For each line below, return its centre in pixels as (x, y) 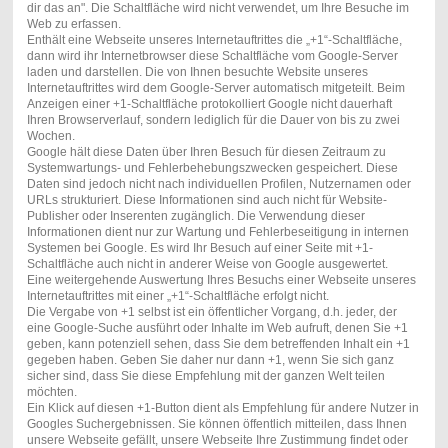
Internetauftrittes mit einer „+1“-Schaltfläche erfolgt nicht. (177, 296)
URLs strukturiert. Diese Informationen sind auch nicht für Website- (206, 200)
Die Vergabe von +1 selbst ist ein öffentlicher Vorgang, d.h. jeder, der (211, 312)
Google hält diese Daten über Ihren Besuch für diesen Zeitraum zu (206, 152)
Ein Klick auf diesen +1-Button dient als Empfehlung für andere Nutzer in (222, 408)
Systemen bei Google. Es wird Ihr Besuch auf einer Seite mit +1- (199, 248)
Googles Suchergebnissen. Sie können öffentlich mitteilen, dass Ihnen (216, 424)
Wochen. (50, 136)
